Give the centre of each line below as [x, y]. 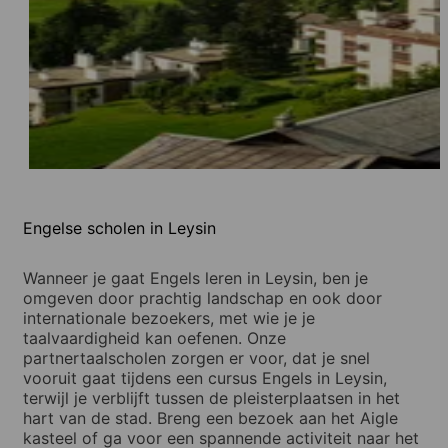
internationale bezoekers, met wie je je [169, 317]
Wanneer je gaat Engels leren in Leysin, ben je [195, 277]
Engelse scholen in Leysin [119, 227]
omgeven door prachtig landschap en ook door [202, 297]
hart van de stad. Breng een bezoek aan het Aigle [210, 417]
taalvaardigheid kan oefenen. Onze [154, 337]
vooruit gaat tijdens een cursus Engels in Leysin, [205, 377]
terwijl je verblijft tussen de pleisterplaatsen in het [211, 397]
